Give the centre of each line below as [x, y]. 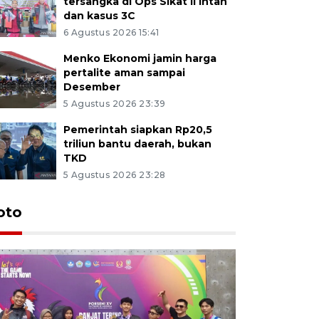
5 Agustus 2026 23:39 [114, 103]
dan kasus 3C [99, 15]
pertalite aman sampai [124, 72]
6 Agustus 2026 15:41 [111, 32]
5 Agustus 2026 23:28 [114, 174]
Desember [91, 87]
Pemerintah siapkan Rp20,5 [137, 129]
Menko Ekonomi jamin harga [140, 58]
